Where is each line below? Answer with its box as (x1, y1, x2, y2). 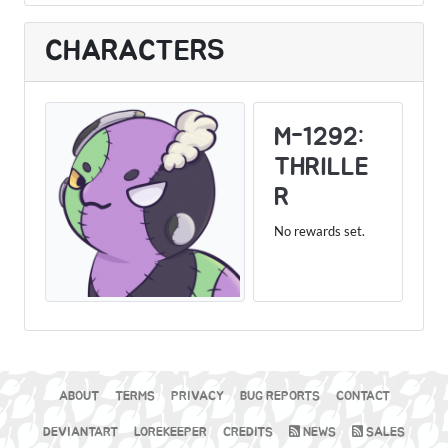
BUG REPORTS (239, 389, 320, 403)
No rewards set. (274, 222, 365, 239)
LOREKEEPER (134, 425, 207, 439)
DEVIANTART (43, 425, 118, 439)
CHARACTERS (45, 36, 225, 66)
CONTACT (335, 389, 390, 403)
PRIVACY (170, 389, 224, 403)
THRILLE (274, 154, 369, 180)
